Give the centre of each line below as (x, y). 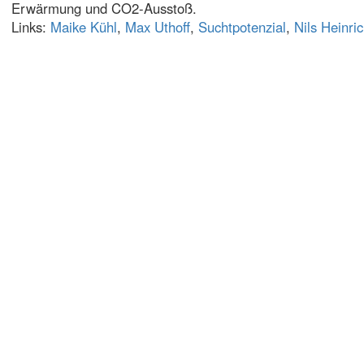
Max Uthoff (158, 27)
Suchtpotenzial (242, 27)
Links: (31, 27)
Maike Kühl (84, 27)
